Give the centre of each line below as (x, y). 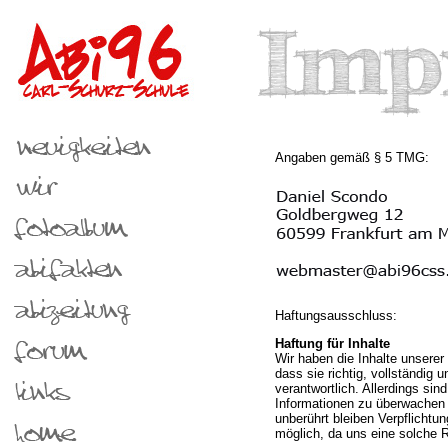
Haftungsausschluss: (336, 315)
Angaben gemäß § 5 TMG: (352, 157)
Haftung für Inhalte (332, 344)
